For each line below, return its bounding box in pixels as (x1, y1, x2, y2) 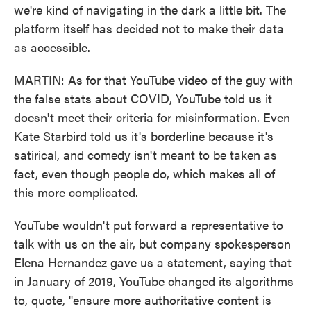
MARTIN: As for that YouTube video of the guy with (14, 71, 293, 88)
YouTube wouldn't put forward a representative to (14, 216, 283, 233)
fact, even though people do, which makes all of (14, 165, 275, 182)
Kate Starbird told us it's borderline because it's (14, 127, 274, 144)
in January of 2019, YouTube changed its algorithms (14, 272, 294, 289)
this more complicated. (14, 183, 138, 201)
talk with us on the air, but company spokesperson (14, 235, 291, 252)
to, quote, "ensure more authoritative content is (14, 291, 271, 308)
